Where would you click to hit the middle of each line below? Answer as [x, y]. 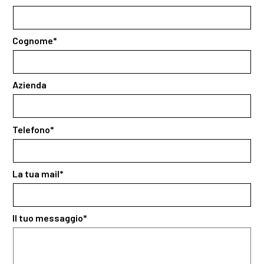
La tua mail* [38, 173]
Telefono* [33, 129]
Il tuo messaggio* [50, 217]
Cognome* [35, 41]
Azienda [29, 85]
